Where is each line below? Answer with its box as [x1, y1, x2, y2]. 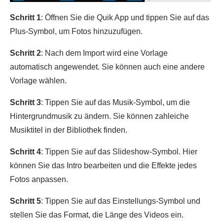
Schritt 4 [10, 147, 41, 156]
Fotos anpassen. [10, 175, 68, 184]
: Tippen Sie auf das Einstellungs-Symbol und [41, 196, 200, 205]
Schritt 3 [10, 98, 41, 107]
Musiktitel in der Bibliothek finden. [10, 125, 127, 134]
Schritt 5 [10, 196, 41, 205]
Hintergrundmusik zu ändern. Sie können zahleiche [10, 111, 189, 120]
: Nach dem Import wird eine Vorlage [41, 48, 168, 57]
